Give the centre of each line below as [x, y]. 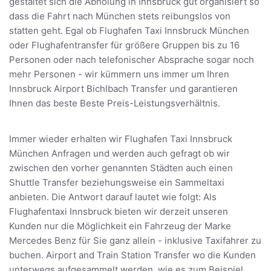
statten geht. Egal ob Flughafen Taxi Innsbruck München [129, 30]
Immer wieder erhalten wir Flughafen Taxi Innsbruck [121, 139]
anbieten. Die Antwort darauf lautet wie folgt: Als [113, 197]
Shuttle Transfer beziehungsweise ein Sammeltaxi [117, 182]
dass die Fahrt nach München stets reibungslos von [120, 16]
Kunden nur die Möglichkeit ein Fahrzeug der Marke [120, 226]
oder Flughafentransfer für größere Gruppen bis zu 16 [124, 45]
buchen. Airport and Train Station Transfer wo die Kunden [132, 255]
